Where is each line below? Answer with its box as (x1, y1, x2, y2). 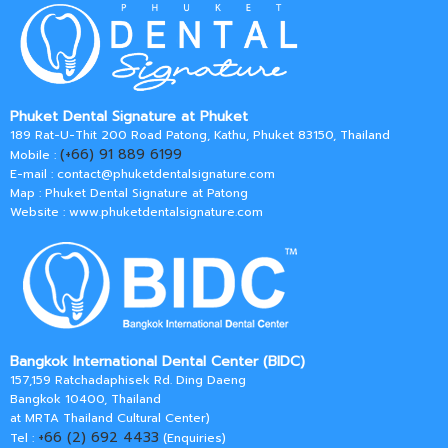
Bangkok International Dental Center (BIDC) (10, 351, 305, 373)
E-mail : (10, 165, 57, 184)
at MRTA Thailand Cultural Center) (10, 409, 210, 428)
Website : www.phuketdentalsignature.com (10, 203, 263, 222)
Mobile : (10, 146, 60, 165)
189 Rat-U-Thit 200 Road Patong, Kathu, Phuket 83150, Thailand (10, 126, 390, 145)
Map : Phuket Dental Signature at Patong (10, 184, 248, 203)
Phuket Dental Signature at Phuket (10, 106, 248, 128)
